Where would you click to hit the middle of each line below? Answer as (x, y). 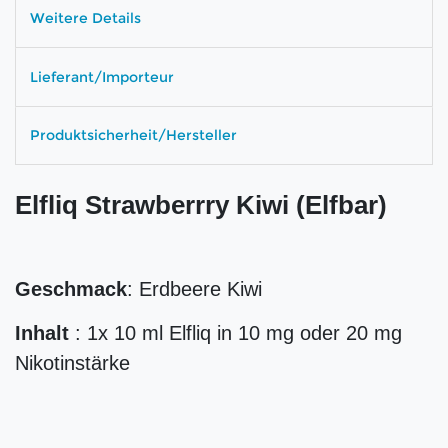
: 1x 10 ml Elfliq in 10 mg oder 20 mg (238, 333)
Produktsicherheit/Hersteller (133, 134)
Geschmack (71, 289)
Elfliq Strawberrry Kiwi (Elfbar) (204, 205)
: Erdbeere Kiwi (194, 289)
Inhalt (45, 333)
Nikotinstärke (72, 363)
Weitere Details (85, 18)
